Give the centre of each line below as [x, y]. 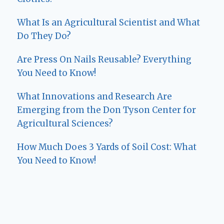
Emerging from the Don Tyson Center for [106, 110]
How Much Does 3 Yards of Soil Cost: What [107, 147]
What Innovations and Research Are [94, 96]
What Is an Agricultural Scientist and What [108, 22]
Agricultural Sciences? [65, 123]
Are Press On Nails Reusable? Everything [104, 59]
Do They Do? [44, 36]
